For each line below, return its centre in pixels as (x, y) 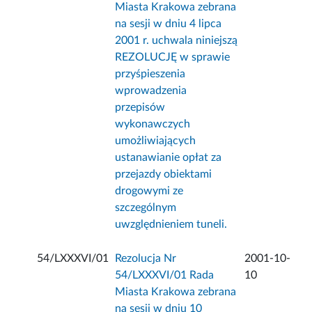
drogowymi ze (149, 191)
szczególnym (146, 208)
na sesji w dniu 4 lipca (169, 24)
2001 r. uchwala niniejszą (177, 41)
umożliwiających (156, 141)
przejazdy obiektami (164, 174)
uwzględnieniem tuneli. (171, 225)
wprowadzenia (151, 91)
